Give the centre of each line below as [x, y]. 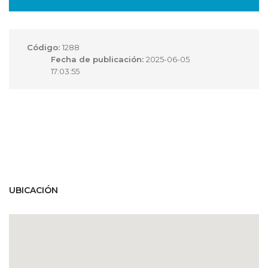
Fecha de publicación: [98, 60]
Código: [45, 48]
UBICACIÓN [33, 191]
